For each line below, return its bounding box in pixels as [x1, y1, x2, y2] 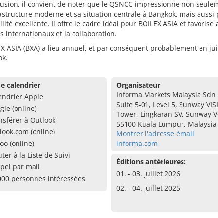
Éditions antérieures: [116, 157, 186, 166]
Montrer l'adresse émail [116, 129, 194, 138]
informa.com [116, 139, 158, 148]
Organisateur [116, 80, 160, 90]
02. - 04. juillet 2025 [116, 183, 180, 193]
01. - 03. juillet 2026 [116, 169, 180, 178]
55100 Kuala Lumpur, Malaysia [116, 119, 217, 128]
